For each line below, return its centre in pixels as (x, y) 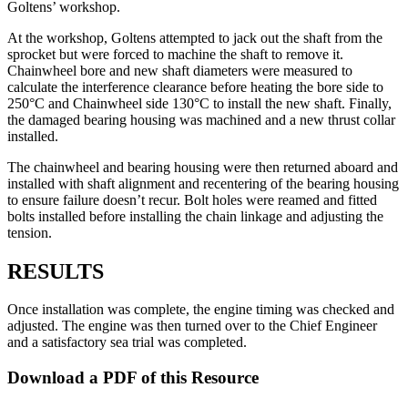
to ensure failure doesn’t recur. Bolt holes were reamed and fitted (192, 199)
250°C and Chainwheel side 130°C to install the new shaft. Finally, (199, 103)
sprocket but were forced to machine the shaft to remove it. (175, 54)
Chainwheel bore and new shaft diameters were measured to (180, 70)
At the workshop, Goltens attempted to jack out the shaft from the (195, 37)
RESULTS (56, 271)
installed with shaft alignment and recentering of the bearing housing (203, 183)
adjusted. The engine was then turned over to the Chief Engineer (192, 326)
